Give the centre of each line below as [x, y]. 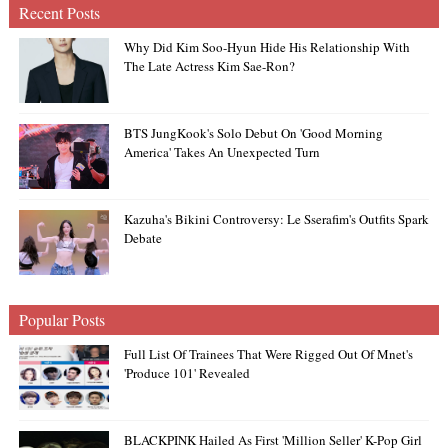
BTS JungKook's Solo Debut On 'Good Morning [253, 133]
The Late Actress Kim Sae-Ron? [209, 66]
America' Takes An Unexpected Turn [221, 152]
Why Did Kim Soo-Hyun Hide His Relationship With [266, 47]
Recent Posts [59, 12]
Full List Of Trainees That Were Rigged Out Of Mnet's [268, 354]
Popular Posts [61, 319]
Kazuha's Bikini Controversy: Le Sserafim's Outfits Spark [276, 219]
